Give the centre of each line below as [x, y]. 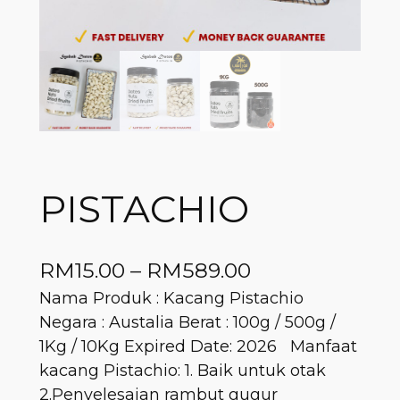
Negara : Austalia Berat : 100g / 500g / [187, 322]
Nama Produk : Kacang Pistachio [171, 298]
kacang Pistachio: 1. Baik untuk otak [182, 370]
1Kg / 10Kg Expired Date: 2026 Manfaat [198, 346]
